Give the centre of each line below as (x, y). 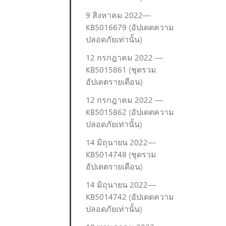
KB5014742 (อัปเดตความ (130, 196)
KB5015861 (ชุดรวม (121, 69)
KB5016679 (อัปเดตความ (130, 27)
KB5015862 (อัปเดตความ (130, 112)
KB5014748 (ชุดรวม (121, 154)
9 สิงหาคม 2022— (118, 15)
